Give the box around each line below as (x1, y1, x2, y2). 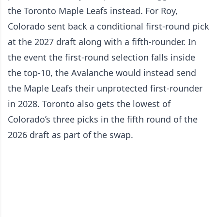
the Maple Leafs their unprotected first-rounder (8, 82, 202, 94)
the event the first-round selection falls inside (8, 51, 195, 63)
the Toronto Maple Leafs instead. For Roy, (8, 5, 178, 17)
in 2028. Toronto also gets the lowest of (8, 98, 170, 110)
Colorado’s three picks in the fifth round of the (8, 113, 198, 125)
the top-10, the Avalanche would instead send (8, 67, 196, 79)
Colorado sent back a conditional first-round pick (8, 20, 209, 32)
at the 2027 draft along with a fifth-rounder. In (8, 36, 196, 48)
